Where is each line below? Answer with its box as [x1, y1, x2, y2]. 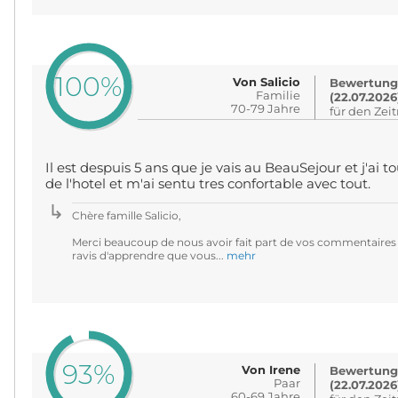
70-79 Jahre [231, 101, 301, 115]
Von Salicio [233, 75, 301, 89]
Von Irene [242, 362, 301, 377]
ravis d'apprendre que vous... [71, 249, 227, 262]
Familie [256, 88, 301, 102]
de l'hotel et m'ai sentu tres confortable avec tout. [44, 176, 370, 192]
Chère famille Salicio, [71, 209, 181, 222]
